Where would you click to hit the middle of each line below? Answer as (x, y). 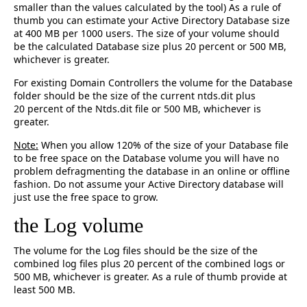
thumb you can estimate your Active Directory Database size (152, 20)
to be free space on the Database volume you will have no (146, 158)
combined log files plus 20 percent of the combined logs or (149, 263)
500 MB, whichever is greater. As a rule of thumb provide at (150, 277)
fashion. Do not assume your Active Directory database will (149, 184)
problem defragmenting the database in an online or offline (152, 171)
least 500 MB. (45, 290)
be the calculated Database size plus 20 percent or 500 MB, (150, 46)
